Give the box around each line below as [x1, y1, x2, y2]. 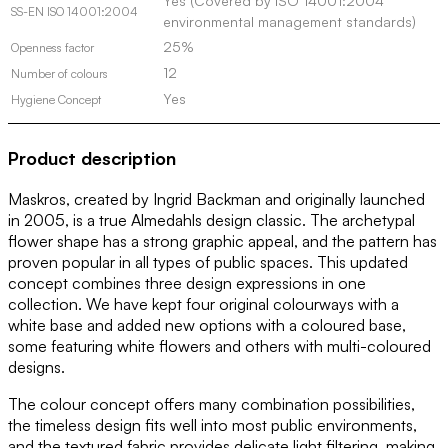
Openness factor [11, 40, 94, 56]
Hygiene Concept [11, 92, 101, 108]
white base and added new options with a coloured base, [8, 315, 406, 336]
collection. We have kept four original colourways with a [8, 294, 399, 315]
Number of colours [11, 66, 108, 82]
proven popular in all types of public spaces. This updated [8, 252, 408, 273]
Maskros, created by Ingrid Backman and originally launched [8, 189, 425, 210]
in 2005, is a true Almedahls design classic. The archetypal [8, 210, 415, 231]
